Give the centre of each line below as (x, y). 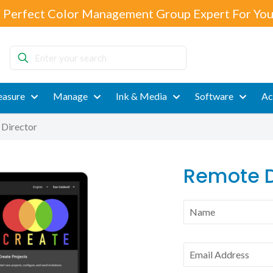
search (23, 81)
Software (214, 96)
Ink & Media (141, 96)
